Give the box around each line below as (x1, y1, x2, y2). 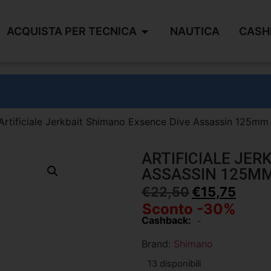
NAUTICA (169, 25, 220, 38)
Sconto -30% (142, 200, 236, 218)
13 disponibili (148, 258, 201, 269)
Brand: (142, 237, 174, 250)
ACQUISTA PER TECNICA (6, 25, 137, 38)
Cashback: (142, 214, 191, 227)
